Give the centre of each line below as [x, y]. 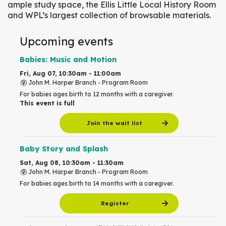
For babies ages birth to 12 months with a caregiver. [97, 94]
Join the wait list [115, 123]
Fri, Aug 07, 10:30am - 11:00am [70, 74]
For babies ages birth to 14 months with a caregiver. [98, 184]
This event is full [47, 103]
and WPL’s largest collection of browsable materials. [109, 15]
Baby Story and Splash [64, 149]
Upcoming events [66, 41]
